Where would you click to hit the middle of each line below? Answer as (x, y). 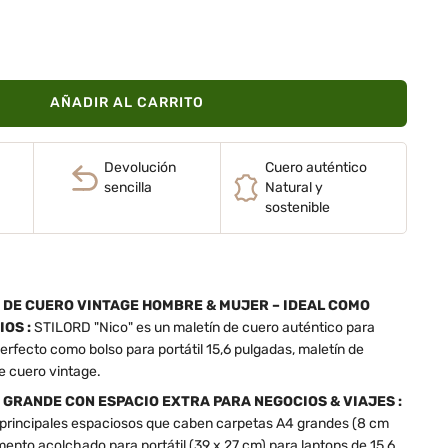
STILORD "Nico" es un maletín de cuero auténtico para (202, 327)
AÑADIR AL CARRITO (126, 103)
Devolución (139, 167)
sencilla (127, 187)
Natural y (293, 187)
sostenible (297, 207)
